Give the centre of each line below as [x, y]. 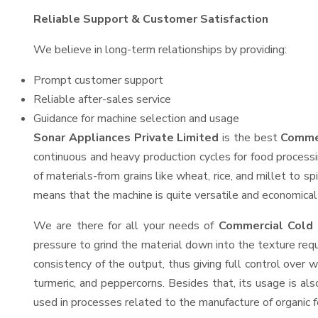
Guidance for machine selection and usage [136, 119]
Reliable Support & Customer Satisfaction [151, 19]
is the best [250, 138]
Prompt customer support [98, 80]
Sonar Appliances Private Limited [126, 138]
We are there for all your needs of [126, 226]
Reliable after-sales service [102, 99]
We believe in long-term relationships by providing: [160, 50]
